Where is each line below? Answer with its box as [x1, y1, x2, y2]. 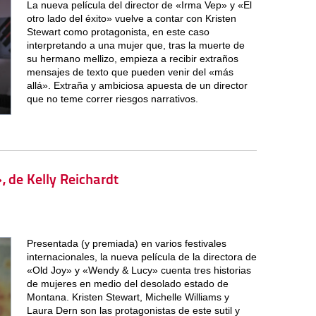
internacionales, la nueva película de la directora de [26, 250, 257, 262]
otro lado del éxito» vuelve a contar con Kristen [26, 12, 236, 24]
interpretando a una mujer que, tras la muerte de [26, 39, 245, 51]
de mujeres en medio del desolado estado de [26, 277, 229, 289]
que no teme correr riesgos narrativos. [26, 92, 198, 104]
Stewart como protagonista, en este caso [26, 25, 209, 37]
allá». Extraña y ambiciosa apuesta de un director [26, 79, 248, 91]
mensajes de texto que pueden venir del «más [26, 66, 233, 78]
